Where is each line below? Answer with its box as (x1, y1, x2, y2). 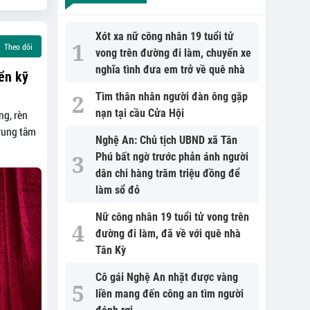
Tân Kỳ (95, 244, 126, 257)
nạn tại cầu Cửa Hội (95, 107, 184, 120)
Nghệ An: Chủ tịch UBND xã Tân (95, 134, 237, 147)
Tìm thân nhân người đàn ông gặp (95, 90, 248, 103)
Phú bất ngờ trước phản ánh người (95, 150, 248, 163)
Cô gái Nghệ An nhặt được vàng (95, 271, 238, 284)
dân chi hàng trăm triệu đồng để (95, 167, 240, 180)
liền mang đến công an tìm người (95, 287, 244, 300)
